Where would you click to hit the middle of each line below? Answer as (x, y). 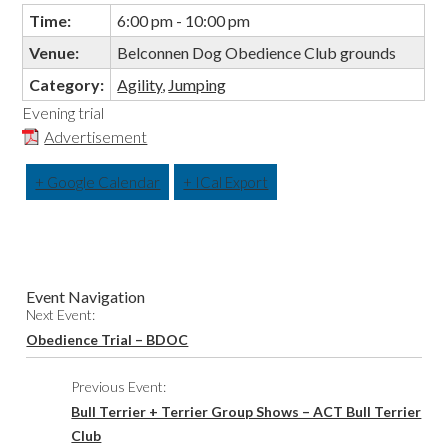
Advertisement (96, 136)
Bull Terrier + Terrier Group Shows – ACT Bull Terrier (246, 411)
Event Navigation (86, 296)
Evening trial (63, 112)
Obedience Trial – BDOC (107, 339)
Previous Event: (119, 386)
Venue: (54, 52)
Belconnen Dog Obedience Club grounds (257, 52)
